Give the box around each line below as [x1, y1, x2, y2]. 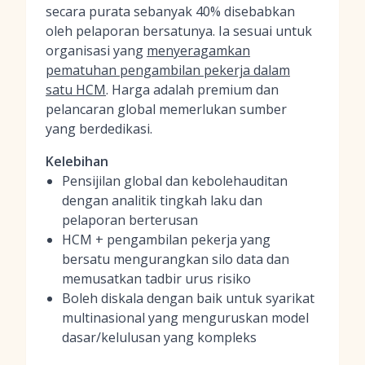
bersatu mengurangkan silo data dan [62, 250, 289, 268]
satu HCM [46, 81, 106, 99]
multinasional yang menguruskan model [62, 309, 309, 327]
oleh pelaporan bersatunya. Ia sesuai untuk [46, 22, 312, 40]
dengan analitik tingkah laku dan [62, 191, 262, 209]
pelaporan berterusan [62, 211, 198, 229]
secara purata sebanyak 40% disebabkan [46, 2, 295, 20]
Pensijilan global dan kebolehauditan [62, 172, 288, 190]
